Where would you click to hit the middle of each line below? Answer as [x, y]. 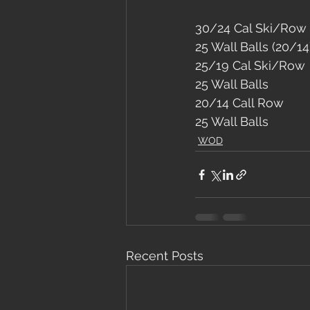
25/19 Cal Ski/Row [250, 65]
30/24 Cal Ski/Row [251, 28]
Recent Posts [165, 256]
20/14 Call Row [239, 103]
